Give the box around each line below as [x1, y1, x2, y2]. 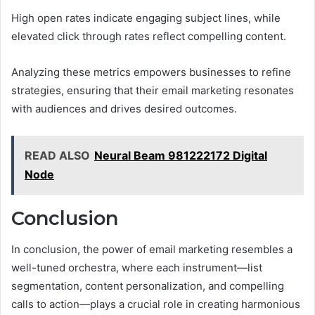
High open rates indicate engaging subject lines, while [11, 11, 281, 25]
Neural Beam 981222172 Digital [94, 148, 267, 162]
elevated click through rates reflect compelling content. [11, 29, 286, 43]
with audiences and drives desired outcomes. [11, 101, 237, 115]
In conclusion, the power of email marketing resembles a [11, 243, 292, 257]
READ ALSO [25, 148, 90, 162]
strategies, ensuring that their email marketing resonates [11, 83, 294, 97]
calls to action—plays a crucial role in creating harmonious [11, 297, 300, 311]
